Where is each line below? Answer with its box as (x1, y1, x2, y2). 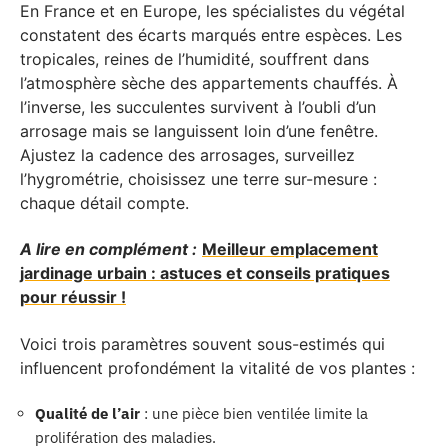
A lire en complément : (20, 239, 197, 259)
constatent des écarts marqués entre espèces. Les (20, 24, 402, 45)
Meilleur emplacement (202, 239, 378, 259)
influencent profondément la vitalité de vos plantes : (20, 357, 415, 378)
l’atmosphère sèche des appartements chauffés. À (20, 72, 398, 93)
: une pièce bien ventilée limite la (140, 404, 368, 423)
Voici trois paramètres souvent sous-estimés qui (20, 333, 385, 354)
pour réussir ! (20, 287, 126, 307)
